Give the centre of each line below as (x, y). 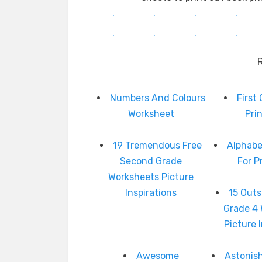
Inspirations (151, 193)
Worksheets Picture (151, 177)
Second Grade (151, 161)
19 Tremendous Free (158, 145)
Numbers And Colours (157, 98)
